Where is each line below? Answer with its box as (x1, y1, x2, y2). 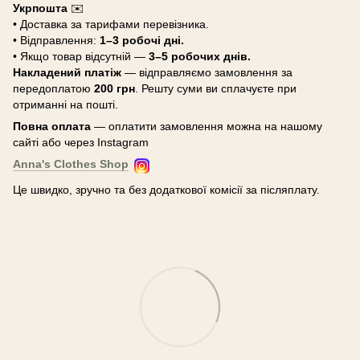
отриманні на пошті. (13, 97, 118, 111)
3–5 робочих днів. (149, 49, 251, 63)
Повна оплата (13, 119, 91, 133)
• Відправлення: (13, 33, 100, 47)
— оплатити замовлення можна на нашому (91, 119, 322, 133)
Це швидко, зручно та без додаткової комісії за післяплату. (13, 182, 320, 196)
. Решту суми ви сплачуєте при (135, 81, 297, 95)
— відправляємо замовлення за (121, 65, 292, 79)
